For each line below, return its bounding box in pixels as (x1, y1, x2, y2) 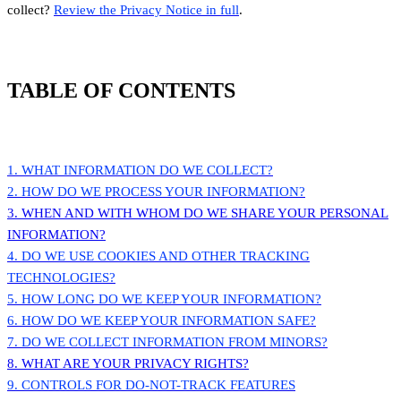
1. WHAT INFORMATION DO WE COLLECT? (7, 163, 273, 178)
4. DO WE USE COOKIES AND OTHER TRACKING (7, 249, 310, 264)
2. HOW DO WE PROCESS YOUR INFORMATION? (7, 184, 305, 200)
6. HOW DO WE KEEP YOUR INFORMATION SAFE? (7, 313, 316, 328)
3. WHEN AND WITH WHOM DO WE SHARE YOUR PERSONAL (7, 206, 388, 221)
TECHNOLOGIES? (7, 270, 115, 286)
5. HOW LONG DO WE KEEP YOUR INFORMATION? (7, 292, 321, 307)
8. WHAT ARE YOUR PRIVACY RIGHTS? (7, 356, 249, 371)
